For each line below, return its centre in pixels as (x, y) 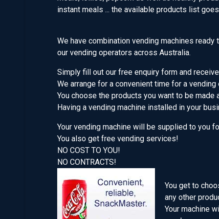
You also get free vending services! (118, 139)
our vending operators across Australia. (124, 53)
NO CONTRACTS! (87, 162)
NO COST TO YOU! (90, 150)
